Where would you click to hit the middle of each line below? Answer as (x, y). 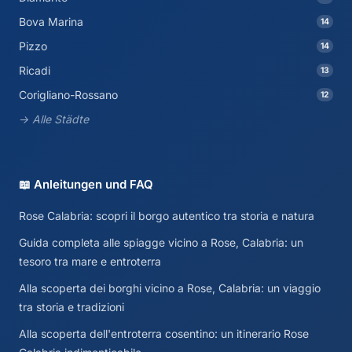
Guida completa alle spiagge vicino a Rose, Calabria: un (161, 242)
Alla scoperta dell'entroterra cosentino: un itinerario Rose (164, 333)
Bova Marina (51, 22)
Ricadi (35, 71)
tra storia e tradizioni (71, 306)
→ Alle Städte (54, 119)
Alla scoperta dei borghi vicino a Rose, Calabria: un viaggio (170, 288)
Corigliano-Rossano (68, 95)
